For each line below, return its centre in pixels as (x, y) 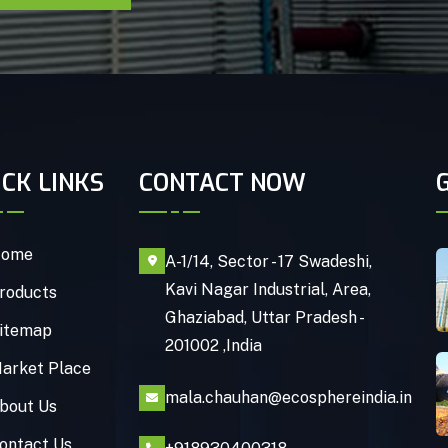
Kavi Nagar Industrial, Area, (268, 290)
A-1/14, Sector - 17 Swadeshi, (269, 262)
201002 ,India (214, 346)
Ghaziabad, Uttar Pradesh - (264, 318)
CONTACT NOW (223, 183)
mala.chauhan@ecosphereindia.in (289, 398)
